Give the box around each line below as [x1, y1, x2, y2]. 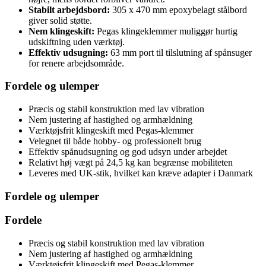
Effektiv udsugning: [28, 47, 108, 58]
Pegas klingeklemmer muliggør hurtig [94, 26, 237, 36]
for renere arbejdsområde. [28, 58, 124, 68]
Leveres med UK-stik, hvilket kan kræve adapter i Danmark [28, 168, 253, 179]
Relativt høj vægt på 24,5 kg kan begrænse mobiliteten [28, 157, 233, 168]
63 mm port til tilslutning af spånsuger [108, 47, 252, 58]
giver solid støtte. [28, 15, 92, 26]
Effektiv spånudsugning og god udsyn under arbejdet [28, 147, 227, 157]
